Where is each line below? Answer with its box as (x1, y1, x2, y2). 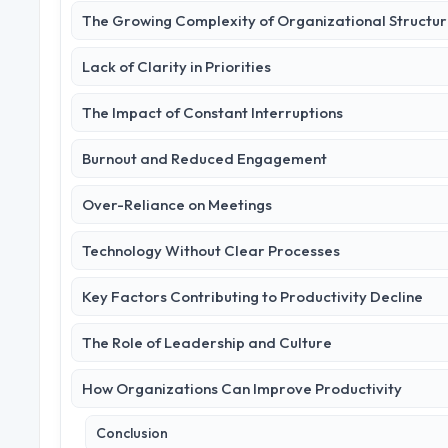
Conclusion (96, 424, 168, 443)
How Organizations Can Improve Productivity (82, 379, 402, 399)
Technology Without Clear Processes (82, 241, 340, 261)
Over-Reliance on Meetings (82, 195, 272, 215)
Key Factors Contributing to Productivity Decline (82, 287, 423, 307)
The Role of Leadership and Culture (82, 333, 332, 353)
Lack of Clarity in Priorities (82, 57, 271, 77)
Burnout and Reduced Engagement (82, 149, 327, 169)
